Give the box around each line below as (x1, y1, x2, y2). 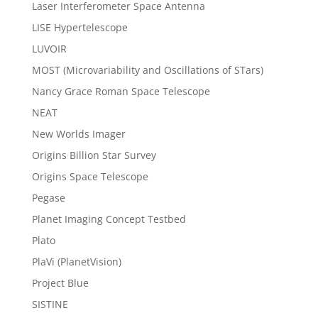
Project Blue (31, 276, 89, 290)
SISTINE (31, 297, 68, 312)
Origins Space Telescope (31, 170, 148, 184)
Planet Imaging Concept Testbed (31, 212, 186, 226)
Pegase (31, 191, 65, 205)
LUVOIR (31, 42, 67, 56)
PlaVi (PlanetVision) (31, 255, 121, 269)
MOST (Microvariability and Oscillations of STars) (31, 63, 263, 77)
